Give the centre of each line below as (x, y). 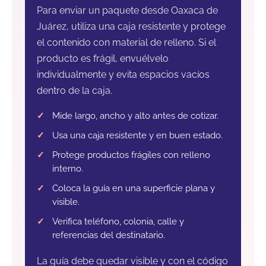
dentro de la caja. (75, 90)
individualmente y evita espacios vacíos (123, 74)
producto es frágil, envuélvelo (103, 58)
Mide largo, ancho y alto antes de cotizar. (135, 115)
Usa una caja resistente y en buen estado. (137, 135)
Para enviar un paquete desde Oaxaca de (127, 10)
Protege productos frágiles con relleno (131, 155)
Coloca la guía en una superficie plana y (134, 188)
